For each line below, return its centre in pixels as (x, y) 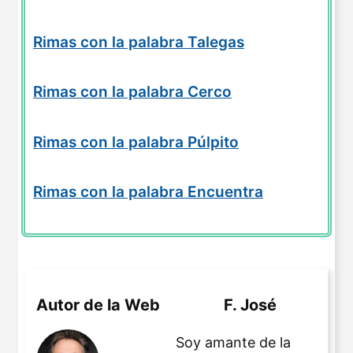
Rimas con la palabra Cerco (132, 92)
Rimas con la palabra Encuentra (148, 192)
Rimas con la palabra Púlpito (136, 142)
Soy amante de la (233, 342)
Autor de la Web (98, 305)
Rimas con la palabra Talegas (139, 42)
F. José (250, 305)
